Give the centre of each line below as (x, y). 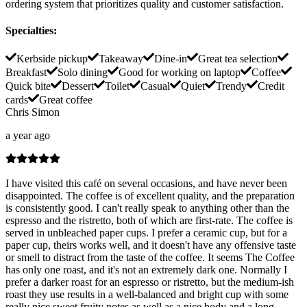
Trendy (231, 86)
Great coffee (66, 100)
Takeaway (121, 59)
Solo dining (83, 73)
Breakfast (26, 73)
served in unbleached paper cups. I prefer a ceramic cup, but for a (146, 233)
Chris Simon (33, 112)
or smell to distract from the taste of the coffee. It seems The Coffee (150, 258)
